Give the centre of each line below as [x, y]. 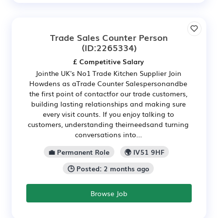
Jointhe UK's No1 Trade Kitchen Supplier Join [108, 73]
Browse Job [109, 193]
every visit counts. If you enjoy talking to [108, 114]
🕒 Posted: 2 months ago [108, 168]
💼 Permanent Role [79, 152]
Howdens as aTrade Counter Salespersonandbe [108, 83]
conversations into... [108, 134]
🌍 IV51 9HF [144, 152]
